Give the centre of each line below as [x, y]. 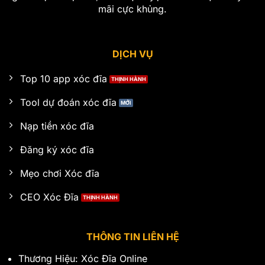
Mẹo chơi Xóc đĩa [59, 173]
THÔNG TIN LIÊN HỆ [132, 237]
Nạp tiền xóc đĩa [57, 126]
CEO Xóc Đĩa [49, 197]
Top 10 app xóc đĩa [63, 78]
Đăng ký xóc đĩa [57, 149]
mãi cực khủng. [132, 9]
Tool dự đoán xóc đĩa [68, 102]
